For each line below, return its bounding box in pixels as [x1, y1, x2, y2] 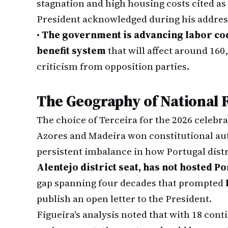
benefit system [37, 44, 106, 57]
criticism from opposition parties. [37, 60, 189, 73]
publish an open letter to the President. [37, 192, 212, 205]
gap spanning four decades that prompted [37, 176, 225, 189]
